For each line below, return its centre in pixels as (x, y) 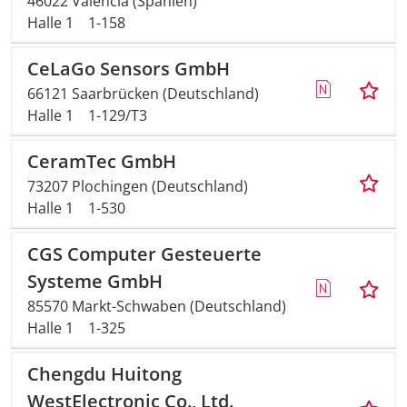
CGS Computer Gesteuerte (144, 254)
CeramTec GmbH (102, 161)
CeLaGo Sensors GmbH (129, 69)
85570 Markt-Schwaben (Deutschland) (157, 306)
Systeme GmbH (95, 281)
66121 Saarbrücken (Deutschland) (143, 94)
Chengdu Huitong (104, 374)
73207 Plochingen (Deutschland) (138, 186)
